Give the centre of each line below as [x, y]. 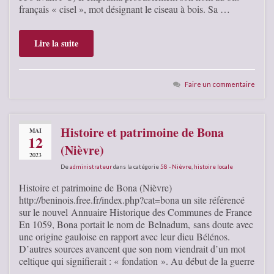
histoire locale [213, 166]
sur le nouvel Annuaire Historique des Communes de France [135, 212]
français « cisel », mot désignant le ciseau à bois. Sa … [124, 9]
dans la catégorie [136, 166]
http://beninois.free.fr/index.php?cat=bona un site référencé [132, 199]
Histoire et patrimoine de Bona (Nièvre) [95, 187]
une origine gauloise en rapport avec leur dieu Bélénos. [124, 236]
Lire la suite [56, 43]
